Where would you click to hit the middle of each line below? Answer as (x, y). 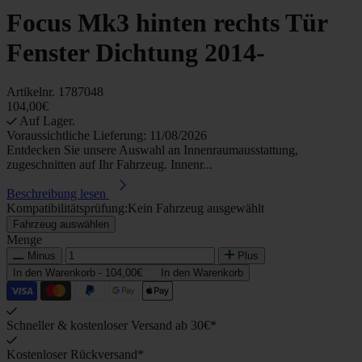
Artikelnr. (32, 92)
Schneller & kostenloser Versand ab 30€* (112, 326)
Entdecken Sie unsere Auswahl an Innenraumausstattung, (152, 150)
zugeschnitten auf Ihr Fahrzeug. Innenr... (109, 165)
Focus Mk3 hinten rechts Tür (167, 23)
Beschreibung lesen (56, 194)
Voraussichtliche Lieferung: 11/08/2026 (107, 136)
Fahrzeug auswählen (61, 225)
